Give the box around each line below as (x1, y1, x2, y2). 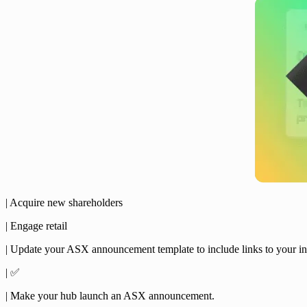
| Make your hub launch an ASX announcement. (5, 289, 214, 302)
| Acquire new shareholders (5, 196, 123, 208)
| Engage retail (5, 219, 67, 232)
